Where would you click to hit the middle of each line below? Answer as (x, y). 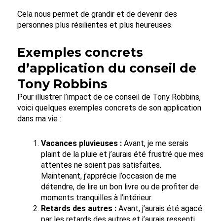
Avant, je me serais (155, 143)
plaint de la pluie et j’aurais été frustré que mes (122, 154)
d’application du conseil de (107, 68)
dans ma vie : (39, 118)
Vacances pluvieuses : (81, 143)
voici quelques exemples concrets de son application (109, 108)
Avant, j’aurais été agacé (159, 208)
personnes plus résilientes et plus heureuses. (95, 25)
